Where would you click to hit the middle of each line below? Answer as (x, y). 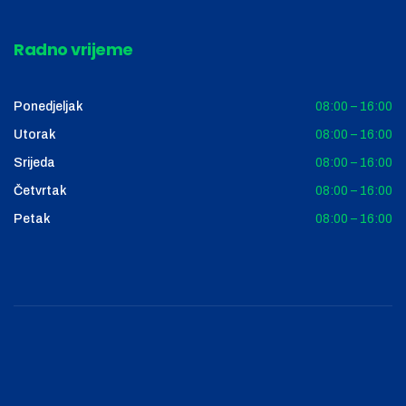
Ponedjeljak (48, 107)
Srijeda (34, 163)
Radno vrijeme (73, 50)
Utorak (35, 135)
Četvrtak (40, 191)
